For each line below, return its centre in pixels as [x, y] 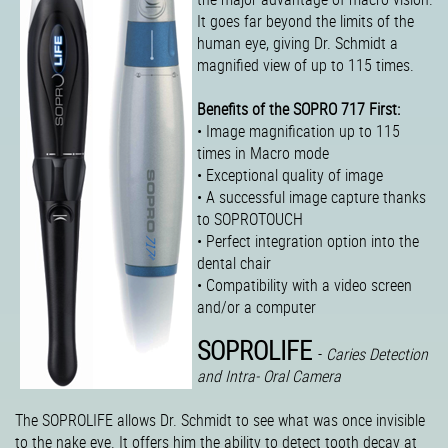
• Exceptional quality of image [290, 175]
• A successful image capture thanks [311, 197]
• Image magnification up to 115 [298, 131]
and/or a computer [256, 307]
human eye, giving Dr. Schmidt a [297, 43]
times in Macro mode [263, 153]
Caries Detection [377, 354]
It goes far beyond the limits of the [305, 21]
